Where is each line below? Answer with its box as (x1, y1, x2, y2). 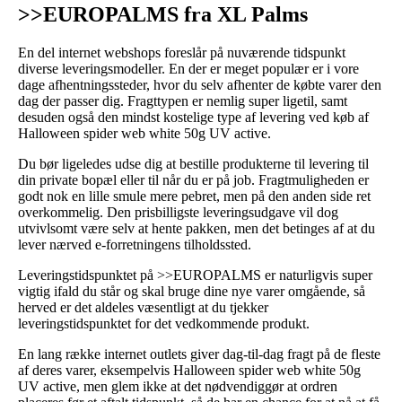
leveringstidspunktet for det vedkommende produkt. (18, 315, 310, 331)
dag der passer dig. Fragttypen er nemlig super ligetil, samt (18, 92, 347, 109)
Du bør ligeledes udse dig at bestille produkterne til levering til (18, 155, 369, 171)
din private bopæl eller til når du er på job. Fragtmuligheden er (18, 171, 369, 188)
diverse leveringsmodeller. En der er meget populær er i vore (18, 60, 359, 76)
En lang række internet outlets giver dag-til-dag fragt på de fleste (18, 345, 380, 362)
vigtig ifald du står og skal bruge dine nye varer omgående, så (18, 283, 365, 299)
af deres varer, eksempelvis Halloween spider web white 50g (18, 362, 361, 378)
